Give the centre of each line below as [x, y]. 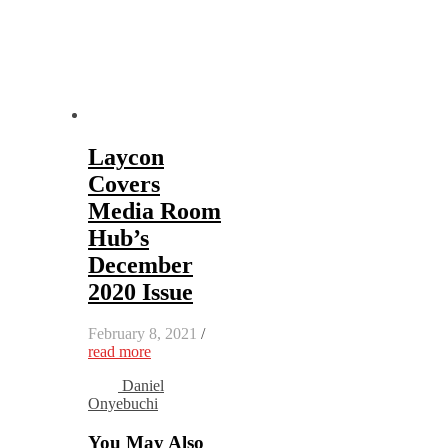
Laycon [126, 156]
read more [119, 352]
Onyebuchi [123, 404]
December [140, 264]
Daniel [143, 386]
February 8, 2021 [142, 334]
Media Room [154, 210]
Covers [124, 183]
